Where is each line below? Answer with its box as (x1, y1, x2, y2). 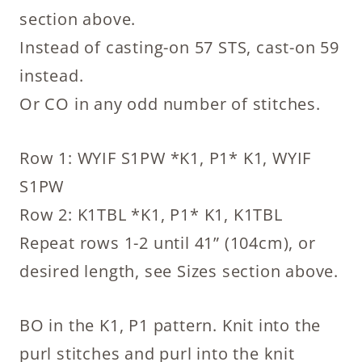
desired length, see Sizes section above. (19, 259, 339, 282)
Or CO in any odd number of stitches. (19, 92, 321, 115)
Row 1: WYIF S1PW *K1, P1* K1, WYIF (19, 146, 312, 169)
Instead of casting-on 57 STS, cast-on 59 (19, 36, 339, 58)
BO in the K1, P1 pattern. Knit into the (19, 314, 322, 336)
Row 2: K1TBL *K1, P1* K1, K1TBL (19, 203, 283, 225)
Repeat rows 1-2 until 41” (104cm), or (19, 231, 316, 254)
